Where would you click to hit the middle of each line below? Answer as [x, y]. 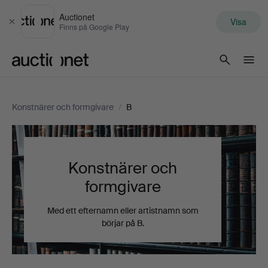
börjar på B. [123, 223]
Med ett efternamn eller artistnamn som [123, 211]
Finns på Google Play [94, 27]
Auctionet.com [43, 72]
